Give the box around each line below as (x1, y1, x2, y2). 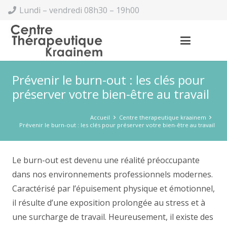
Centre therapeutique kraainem (119, 113, 206, 121)
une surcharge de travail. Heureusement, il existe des (12, 211, 213, 222)
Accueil (90, 113, 110, 121)
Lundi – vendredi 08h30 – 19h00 (19, 5, 140, 16)
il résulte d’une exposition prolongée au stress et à (12, 197, 205, 208)
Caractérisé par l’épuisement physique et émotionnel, (12, 183, 215, 194)
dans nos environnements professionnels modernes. (12, 169, 213, 180)
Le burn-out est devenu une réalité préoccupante (12, 155, 200, 166)
